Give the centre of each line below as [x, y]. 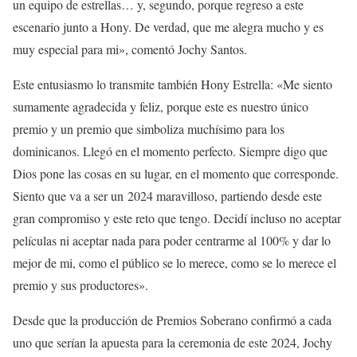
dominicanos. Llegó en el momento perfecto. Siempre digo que [170, 151]
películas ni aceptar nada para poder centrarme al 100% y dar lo [172, 240]
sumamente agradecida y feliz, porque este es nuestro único [161, 106]
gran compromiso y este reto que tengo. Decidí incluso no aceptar [177, 218]
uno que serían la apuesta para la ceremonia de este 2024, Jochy [173, 342]
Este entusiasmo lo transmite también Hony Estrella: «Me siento [173, 84]
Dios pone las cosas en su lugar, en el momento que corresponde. [176, 173]
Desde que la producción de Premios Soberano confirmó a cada [172, 320]
